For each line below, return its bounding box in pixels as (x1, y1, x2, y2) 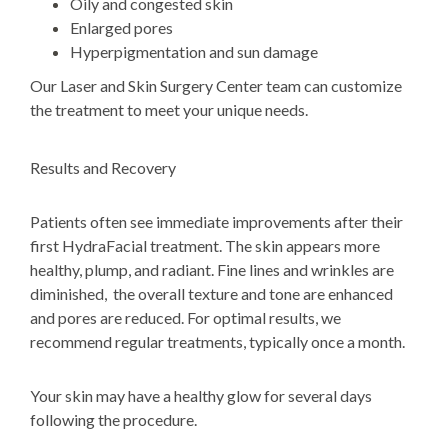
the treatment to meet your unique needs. (30, 99, 308, 119)
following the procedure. (30, 409, 197, 429)
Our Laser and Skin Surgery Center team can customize (30, 75, 402, 95)
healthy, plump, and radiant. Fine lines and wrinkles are (30, 259, 394, 279)
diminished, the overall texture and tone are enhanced (30, 283, 393, 303)
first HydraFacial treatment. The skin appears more (30, 235, 380, 255)
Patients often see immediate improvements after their (30, 211, 403, 231)
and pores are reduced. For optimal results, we (30, 307, 341, 327)
